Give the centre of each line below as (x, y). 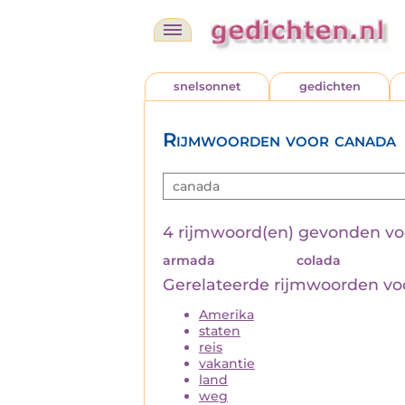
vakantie (227, 363)
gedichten (330, 87)
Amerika (226, 314)
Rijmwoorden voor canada (279, 140)
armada (189, 260)
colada (319, 260)
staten (220, 330)
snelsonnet (207, 87)
